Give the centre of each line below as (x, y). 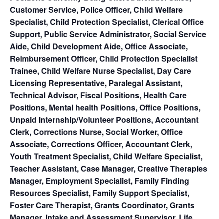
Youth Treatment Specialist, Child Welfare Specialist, (106, 156)
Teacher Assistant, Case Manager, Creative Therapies (109, 169)
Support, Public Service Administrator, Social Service (108, 34)
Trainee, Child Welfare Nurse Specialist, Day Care (100, 71)
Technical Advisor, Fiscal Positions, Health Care (98, 95)
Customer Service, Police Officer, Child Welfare (96, 10)
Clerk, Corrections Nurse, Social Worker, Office (96, 132)
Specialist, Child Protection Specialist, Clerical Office (107, 22)
